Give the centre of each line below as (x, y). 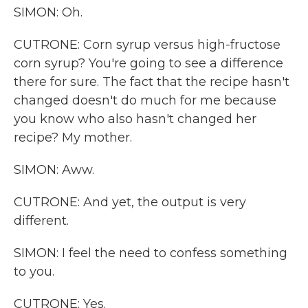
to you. (34, 272)
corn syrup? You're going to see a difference (148, 63)
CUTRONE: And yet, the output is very (130, 202)
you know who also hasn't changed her (135, 119)
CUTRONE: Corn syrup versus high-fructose (147, 45)
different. (41, 221)
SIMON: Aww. (54, 170)
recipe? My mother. (73, 137)
